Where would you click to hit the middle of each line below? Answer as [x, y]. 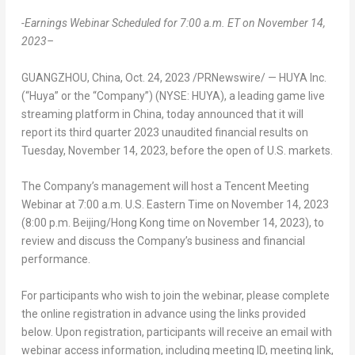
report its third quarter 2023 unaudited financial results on [164, 132]
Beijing [89, 223]
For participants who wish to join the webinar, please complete [175, 295]
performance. [55, 260]
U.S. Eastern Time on [177, 205]
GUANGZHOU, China [71, 77]
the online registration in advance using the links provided [163, 313]
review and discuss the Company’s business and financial [163, 241]
